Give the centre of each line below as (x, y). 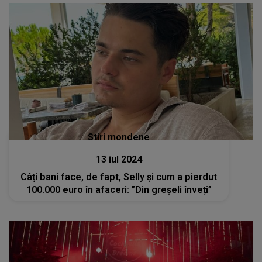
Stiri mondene (119, 137)
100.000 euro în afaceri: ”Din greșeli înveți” (119, 190)
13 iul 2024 (119, 160)
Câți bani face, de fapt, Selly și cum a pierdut (119, 177)
